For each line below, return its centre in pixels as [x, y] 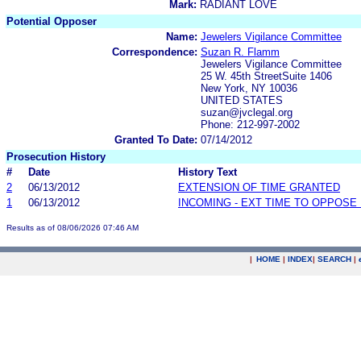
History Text [207, 172]
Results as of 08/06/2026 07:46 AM [73, 227]
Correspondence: [155, 52]
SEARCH [334, 259]
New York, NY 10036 [249, 88]
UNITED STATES [242, 100]
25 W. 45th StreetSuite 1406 [266, 76]
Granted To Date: [156, 139]
